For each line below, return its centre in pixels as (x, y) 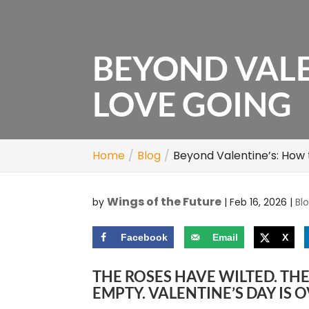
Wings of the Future (165, 202)
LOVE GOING (192, 104)
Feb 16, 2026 (259, 202)
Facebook (144, 237)
